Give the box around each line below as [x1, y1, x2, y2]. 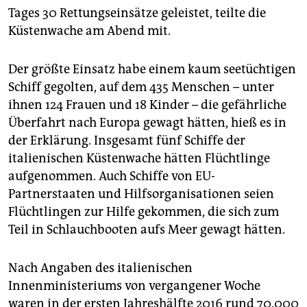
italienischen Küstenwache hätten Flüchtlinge [8, 150, 270, 166]
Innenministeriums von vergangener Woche [8, 278, 260, 293]
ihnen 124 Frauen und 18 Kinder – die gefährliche [8, 97, 286, 112]
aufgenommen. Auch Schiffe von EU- [8, 168, 215, 184]
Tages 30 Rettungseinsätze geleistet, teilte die [8, 5, 266, 21]
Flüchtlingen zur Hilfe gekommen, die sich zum [8, 204, 279, 219]
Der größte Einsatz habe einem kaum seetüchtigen [8, 61, 296, 77]
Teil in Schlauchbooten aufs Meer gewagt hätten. [8, 221, 285, 237]
